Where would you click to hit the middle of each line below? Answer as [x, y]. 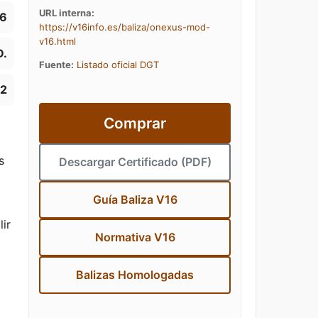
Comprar [135, 123]
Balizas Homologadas [135, 275]
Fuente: [56, 65]
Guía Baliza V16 [135, 199]
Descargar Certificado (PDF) [135, 162]
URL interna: [67, 13]
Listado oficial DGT [118, 65]
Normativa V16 [135, 237]
